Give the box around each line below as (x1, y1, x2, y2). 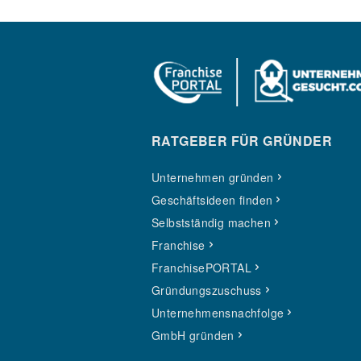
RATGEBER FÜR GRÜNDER (151, 131, 332, 150)
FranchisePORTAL (151, 259, 251, 276)
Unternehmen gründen (151, 169, 274, 185)
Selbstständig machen (151, 214, 271, 230)
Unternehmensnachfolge (151, 305, 284, 321)
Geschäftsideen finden (151, 192, 273, 208)
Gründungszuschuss (151, 282, 262, 298)
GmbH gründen (151, 327, 234, 343)
